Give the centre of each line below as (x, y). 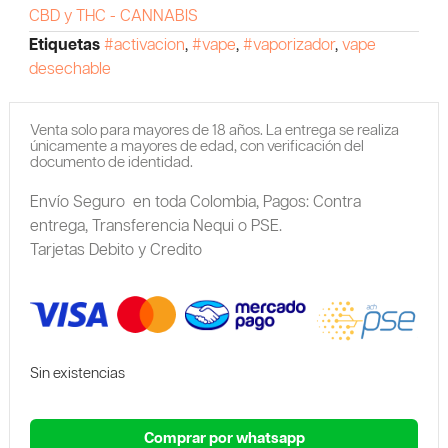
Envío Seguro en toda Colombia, (144, 202)
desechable (69, 69)
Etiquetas (64, 45)
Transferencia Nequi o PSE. (186, 226)
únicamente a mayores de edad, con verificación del (196, 146)
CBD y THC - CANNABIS (113, 16)
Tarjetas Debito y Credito (115, 250)
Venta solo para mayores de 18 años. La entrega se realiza (214, 130)
